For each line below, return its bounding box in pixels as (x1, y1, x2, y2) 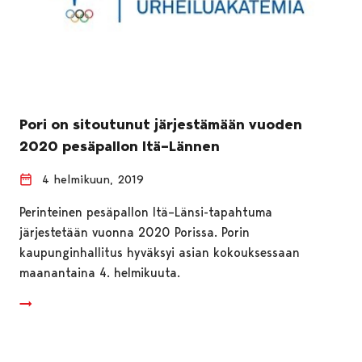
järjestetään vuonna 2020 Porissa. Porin (19, 224, 250, 240)
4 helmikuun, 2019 (42, 171, 144, 187)
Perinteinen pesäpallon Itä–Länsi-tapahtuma (19, 204, 272, 220)
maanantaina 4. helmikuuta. (19, 264, 180, 280)
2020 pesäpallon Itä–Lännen (19, 137, 220, 155)
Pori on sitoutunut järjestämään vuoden (19, 115, 302, 133)
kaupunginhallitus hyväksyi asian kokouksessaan (19, 244, 300, 260)
